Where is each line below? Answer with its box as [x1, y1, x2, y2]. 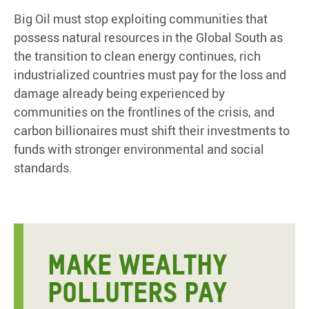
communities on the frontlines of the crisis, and [14, 103, 275, 120]
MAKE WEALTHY [48, 247, 228, 281]
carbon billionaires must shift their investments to [14, 121, 290, 139]
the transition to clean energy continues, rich [14, 47, 261, 64]
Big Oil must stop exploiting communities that [14, 10, 268, 27]
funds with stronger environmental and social [14, 140, 264, 157]
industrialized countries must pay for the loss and [14, 66, 286, 83]
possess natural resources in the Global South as [14, 28, 283, 46]
